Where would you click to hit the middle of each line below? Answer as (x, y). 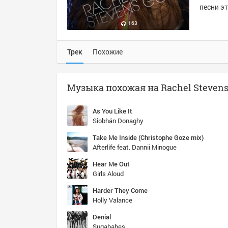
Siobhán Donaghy (118, 121)
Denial (102, 217)
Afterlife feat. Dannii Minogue (135, 147)
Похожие (108, 52)
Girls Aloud (108, 174)
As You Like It (112, 111)
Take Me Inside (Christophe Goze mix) (148, 137)
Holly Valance (112, 200)
